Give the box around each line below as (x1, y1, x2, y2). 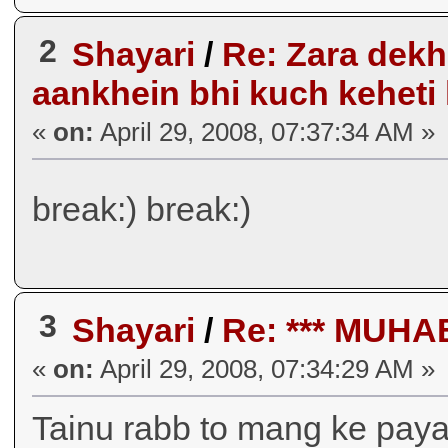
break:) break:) (32, 190, 252, 229)
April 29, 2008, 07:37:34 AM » (94, 117, 436, 148)
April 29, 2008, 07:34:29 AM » (94, 353, 436, 384)
